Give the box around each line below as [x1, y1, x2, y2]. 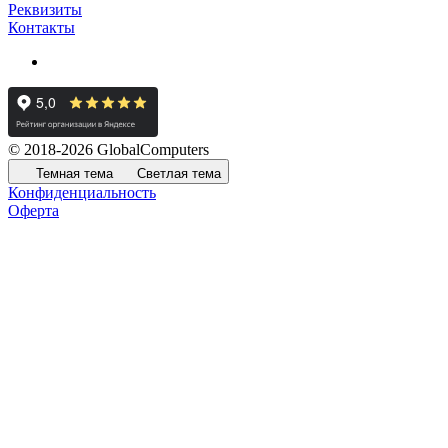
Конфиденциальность [8, 184, 156, 202]
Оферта [8, 202, 59, 220]
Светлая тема [137, 166, 221, 182]
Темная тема [36, 166, 113, 182]
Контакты [8, 19, 75, 37]
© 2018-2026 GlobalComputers [8, 141, 209, 159]
